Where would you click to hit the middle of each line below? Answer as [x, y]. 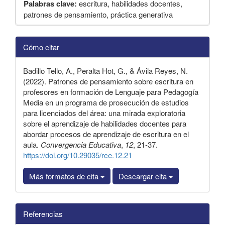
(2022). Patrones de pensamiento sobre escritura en [108, 81]
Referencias [43, 214]
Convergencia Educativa [81, 145]
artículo [28, 56]
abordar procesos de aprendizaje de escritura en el [106, 134]
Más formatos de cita [65, 176]
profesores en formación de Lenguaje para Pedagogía [111, 92]
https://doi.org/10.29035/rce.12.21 [78, 155]
